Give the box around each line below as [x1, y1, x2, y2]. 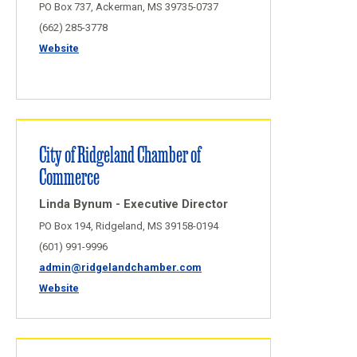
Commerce [39, 162, 100, 190]
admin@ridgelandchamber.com [39, 261, 202, 273]
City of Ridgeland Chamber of [39, 139, 201, 167]
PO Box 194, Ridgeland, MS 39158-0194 [39, 220, 218, 232]
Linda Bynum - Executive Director [39, 197, 228, 211]
